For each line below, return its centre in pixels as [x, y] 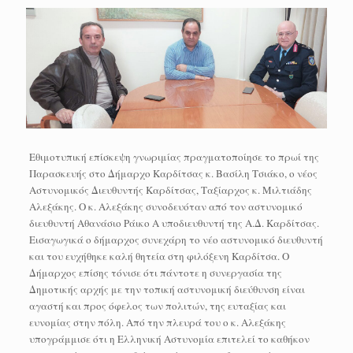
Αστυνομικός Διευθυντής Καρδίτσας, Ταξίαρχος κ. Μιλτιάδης [170, 190]
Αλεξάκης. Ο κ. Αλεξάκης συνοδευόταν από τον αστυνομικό [165, 206]
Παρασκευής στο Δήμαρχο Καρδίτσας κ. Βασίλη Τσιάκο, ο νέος [173, 173]
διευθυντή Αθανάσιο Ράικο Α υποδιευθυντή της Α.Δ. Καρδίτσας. [174, 223]
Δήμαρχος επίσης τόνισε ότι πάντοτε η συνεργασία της [155, 272]
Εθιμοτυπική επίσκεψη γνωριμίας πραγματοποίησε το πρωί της [174, 156]
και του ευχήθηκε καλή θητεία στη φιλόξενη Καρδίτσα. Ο [159, 256]
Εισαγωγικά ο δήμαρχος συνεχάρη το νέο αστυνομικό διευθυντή [176, 239]
